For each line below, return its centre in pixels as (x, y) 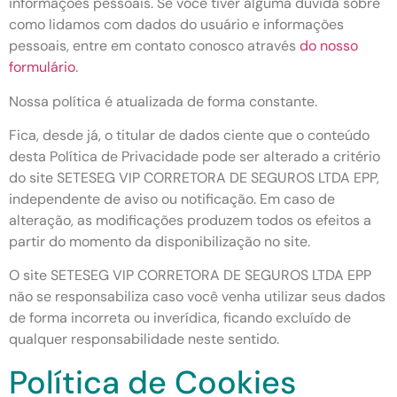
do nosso (329, 46)
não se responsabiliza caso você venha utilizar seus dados (197, 297)
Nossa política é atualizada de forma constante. (163, 101)
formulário (42, 67)
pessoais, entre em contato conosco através (154, 46)
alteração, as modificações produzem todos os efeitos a (190, 220)
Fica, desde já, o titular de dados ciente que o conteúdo (189, 135)
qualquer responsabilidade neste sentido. (144, 339)
